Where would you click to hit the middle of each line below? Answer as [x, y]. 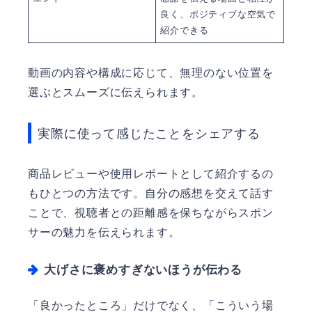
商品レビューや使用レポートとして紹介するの [151, 173]
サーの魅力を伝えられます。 [104, 232]
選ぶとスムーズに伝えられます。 [116, 93]
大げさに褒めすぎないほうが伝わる [143, 270]
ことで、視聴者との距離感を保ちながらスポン [151, 212]
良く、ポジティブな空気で [218, 15]
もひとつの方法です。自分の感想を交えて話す [151, 193]
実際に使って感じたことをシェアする [149, 133]
